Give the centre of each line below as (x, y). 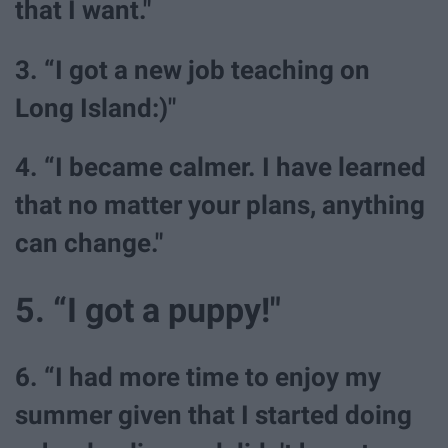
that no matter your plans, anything (220, 204)
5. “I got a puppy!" (148, 309)
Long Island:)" (95, 107)
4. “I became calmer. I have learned (220, 166)
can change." (89, 242)
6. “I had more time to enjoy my (198, 377)
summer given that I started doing (213, 415)
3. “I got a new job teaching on (192, 69)
